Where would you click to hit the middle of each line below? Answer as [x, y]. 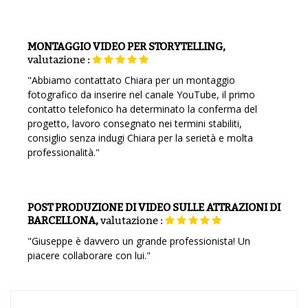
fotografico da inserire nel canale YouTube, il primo [141, 95]
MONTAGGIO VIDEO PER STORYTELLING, [126, 46]
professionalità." [64, 152]
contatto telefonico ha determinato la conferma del [142, 109]
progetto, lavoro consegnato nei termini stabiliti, [135, 123]
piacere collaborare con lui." [89, 255]
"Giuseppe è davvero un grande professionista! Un [139, 241]
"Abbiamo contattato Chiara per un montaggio [131, 80]
